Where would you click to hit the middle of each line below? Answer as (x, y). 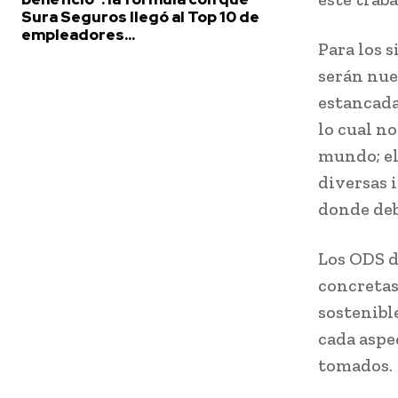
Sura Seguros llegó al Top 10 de (140, 17)
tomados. (355, 366)
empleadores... (78, 35)
